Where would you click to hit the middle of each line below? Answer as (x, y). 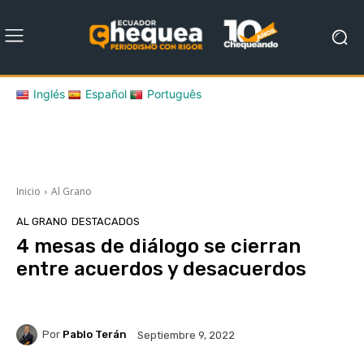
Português (174, 93)
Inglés (49, 93)
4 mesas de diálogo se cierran (158, 246)
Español (106, 93)
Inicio (28, 191)
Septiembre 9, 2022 (186, 335)
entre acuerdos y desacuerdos (161, 269)
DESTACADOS (106, 221)
